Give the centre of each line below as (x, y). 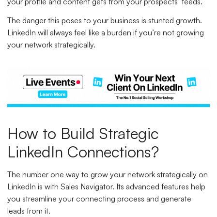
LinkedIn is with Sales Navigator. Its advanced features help (106, 186)
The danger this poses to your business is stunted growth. (105, 20)
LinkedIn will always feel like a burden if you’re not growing (106, 32)
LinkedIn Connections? (83, 151)
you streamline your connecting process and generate (99, 198)
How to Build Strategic (83, 133)
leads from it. (30, 210)
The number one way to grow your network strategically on (108, 174)
